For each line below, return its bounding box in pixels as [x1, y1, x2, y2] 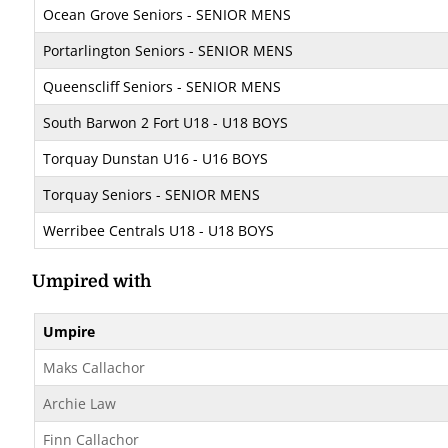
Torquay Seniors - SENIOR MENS [43, 185, 260, 204]
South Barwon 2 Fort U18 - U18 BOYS [43, 113, 288, 132]
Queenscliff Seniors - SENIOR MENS [43, 77, 281, 96]
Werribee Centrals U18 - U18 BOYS [43, 221, 274, 240]
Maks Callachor [43, 358, 145, 377]
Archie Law [43, 394, 116, 413]
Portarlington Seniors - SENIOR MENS [43, 41, 293, 60]
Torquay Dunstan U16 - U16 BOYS [43, 149, 268, 168]
